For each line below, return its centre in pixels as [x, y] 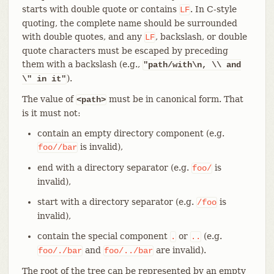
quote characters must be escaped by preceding [125, 50]
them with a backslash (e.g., [82, 64]
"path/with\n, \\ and [192, 65]
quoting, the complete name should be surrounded [129, 23]
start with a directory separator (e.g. [117, 202]
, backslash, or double [201, 36]
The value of [49, 99]
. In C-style [213, 9]
